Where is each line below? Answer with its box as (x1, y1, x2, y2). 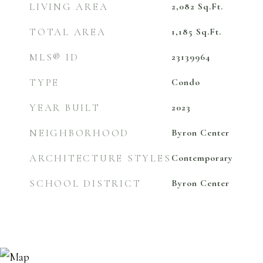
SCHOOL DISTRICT (29, 177, 141, 190)
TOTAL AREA (29, 26, 106, 38)
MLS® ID (29, 51, 79, 63)
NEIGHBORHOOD (29, 127, 129, 139)
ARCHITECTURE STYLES (29, 152, 171, 164)
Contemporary (171, 152, 233, 164)
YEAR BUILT (29, 102, 100, 114)
